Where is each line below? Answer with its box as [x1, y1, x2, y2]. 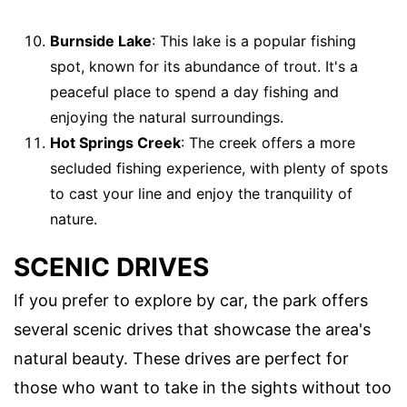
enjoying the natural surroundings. [50, 107, 283, 126]
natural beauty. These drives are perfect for [14, 348, 349, 368]
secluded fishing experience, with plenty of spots [50, 158, 388, 177]
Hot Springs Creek [50, 133, 181, 152]
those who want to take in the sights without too [14, 377, 392, 397]
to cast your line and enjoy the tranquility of [50, 184, 352, 203]
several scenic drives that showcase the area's [14, 319, 371, 339]
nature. [50, 209, 97, 228]
